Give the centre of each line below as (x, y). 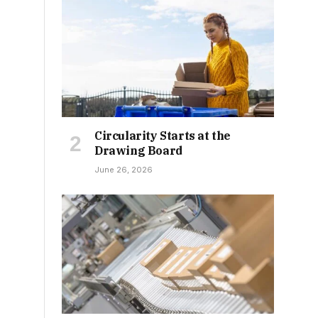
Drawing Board (138, 150)
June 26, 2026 (124, 170)
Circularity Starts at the (163, 136)
